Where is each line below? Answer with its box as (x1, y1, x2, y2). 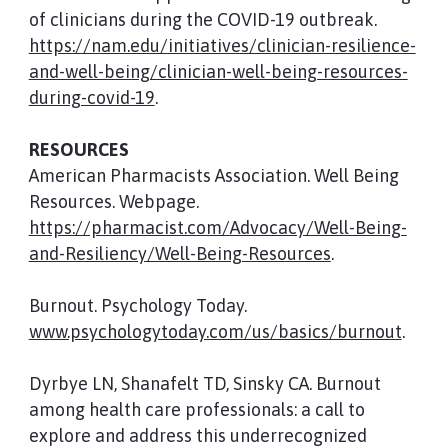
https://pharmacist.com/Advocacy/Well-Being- (28, 217, 407, 238)
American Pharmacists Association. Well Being (28, 165, 399, 186)
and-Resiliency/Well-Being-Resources (28, 243, 331, 264)
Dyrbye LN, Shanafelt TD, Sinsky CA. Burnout (28, 373, 381, 394)
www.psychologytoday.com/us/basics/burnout (28, 321, 402, 342)
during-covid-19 (28, 87, 155, 108)
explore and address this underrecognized (28, 425, 367, 446)
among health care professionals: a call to (28, 399, 365, 420)
